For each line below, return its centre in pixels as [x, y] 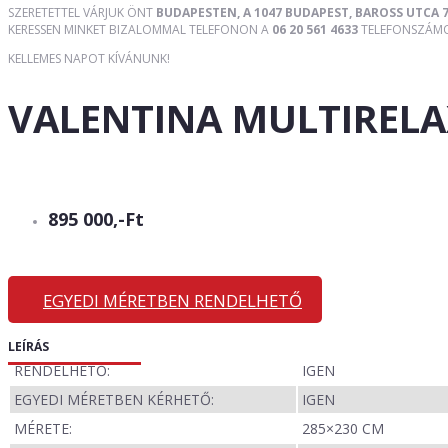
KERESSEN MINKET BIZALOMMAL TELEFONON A [140, 29]
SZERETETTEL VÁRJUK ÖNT [82, 12]
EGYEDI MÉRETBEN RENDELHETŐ [172, 301]
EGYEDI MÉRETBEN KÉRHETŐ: [114, 400]
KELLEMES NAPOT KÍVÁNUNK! [89, 58]
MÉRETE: [43, 429]
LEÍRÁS [28, 347]
